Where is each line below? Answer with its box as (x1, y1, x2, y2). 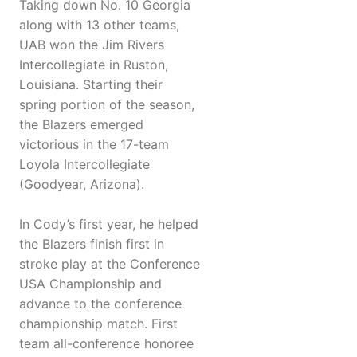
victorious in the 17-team (19, 136, 169, 153)
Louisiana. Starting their (19, 76, 163, 93)
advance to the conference (19, 296, 182, 312)
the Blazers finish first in (19, 236, 164, 253)
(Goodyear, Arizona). (19, 176, 144, 193)
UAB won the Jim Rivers (19, 37, 164, 53)
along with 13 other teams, (19, 17, 179, 33)
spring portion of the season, (19, 96, 194, 113)
